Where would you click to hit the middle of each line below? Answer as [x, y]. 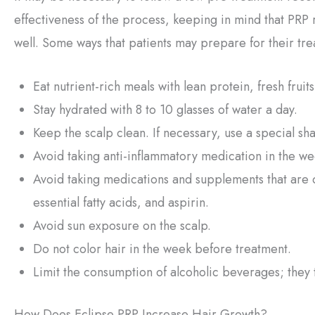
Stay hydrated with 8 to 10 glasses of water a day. [165, 110]
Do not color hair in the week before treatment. [162, 249]
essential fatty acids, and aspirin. [121, 203]
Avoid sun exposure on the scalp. [122, 226]
